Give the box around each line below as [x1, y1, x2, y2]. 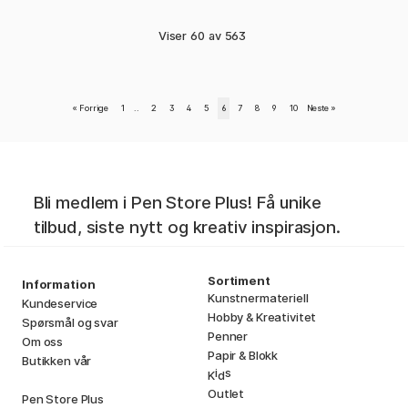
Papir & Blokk [208, 348, 279, 363]
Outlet [208, 386, 245, 402]
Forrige [79, 103, 109, 114]
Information [22, 277, 96, 292]
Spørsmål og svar [22, 315, 118, 331]
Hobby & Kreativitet [208, 310, 317, 325]
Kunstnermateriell [208, 291, 309, 306]
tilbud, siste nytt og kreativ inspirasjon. [33, 217, 341, 239]
